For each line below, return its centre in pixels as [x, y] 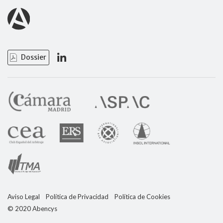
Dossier [34, 57]
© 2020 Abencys [32, 208]
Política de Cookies [142, 196]
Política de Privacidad [77, 196]
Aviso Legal [24, 196]
